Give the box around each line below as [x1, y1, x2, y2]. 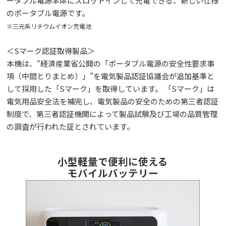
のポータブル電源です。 [7, 7, 90, 18]
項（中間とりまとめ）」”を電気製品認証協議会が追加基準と [7, 70, 215, 81]
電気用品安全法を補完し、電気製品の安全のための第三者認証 [7, 95, 219, 106]
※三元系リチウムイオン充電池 [7, 21, 92, 30]
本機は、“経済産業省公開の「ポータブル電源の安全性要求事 [7, 58, 215, 69]
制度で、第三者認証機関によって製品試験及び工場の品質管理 [7, 108, 218, 119]
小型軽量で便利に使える [58, 153, 168, 168]
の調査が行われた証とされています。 [7, 121, 135, 132]
